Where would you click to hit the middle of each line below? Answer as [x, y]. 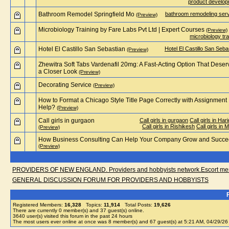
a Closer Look [58, 72]
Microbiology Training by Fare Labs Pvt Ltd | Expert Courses [121, 30]
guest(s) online [124, 210]
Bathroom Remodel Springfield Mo [86, 14]
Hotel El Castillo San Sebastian [82, 49]
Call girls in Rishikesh [168, 126]
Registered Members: [39, 205]
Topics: [93, 205]
